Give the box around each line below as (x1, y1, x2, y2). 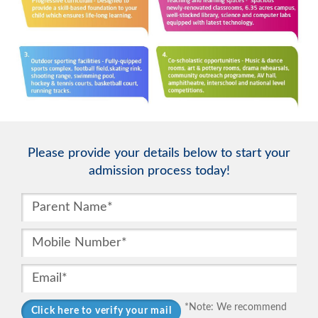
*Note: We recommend (185, 302, 287, 313)
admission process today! (88, 165, 230, 178)
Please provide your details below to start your (28, 147, 290, 160)
